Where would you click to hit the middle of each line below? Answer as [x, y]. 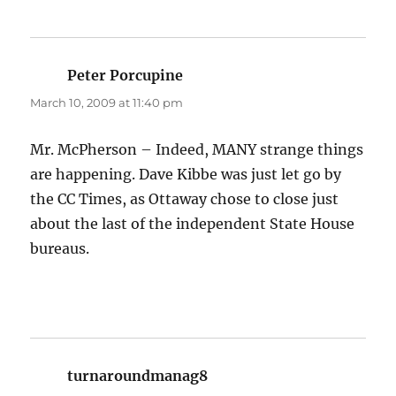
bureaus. [60, 249]
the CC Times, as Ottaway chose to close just [185, 199]
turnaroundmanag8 [138, 376]
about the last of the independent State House [193, 224]
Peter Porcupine [126, 76]
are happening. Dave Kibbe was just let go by [186, 175]
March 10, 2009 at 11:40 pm [107, 103]
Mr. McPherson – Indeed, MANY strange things [197, 150]
